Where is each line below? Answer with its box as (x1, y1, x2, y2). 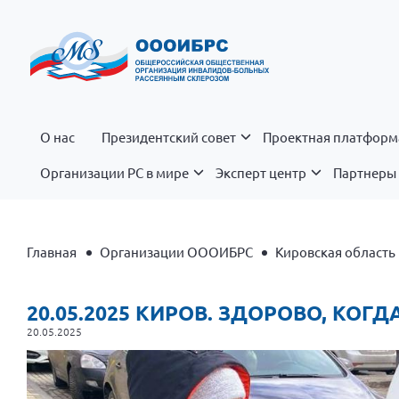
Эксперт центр (216, 163, 306, 181)
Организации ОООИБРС (99, 243, 253, 260)
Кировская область (275, 243, 395, 260)
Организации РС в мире (40, 163, 189, 181)
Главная (27, 243, 77, 260)
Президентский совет (102, 128, 236, 145)
